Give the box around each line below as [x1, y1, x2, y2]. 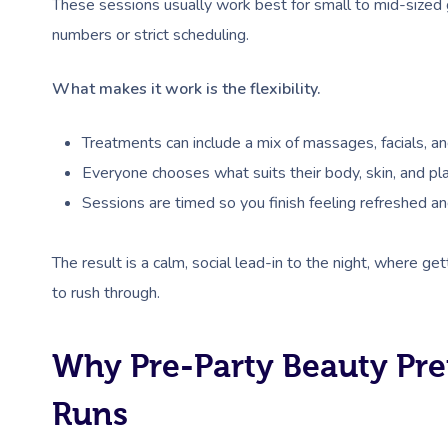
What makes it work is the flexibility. [52, 77, 321, 100]
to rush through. [52, 281, 160, 304]
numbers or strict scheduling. [52, 23, 249, 46]
